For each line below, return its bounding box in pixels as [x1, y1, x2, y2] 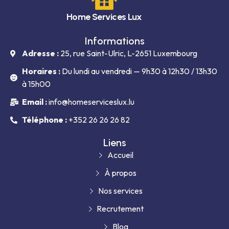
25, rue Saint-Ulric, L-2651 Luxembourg [58, 48, 197, 59]
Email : [21, 97, 47, 107]
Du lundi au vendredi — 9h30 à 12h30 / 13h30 [60, 66, 217, 77]
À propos [104, 168, 136, 178]
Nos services [98, 186, 143, 196]
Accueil [107, 150, 133, 161]
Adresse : [21, 48, 59, 59]
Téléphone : [21, 114, 67, 125]
